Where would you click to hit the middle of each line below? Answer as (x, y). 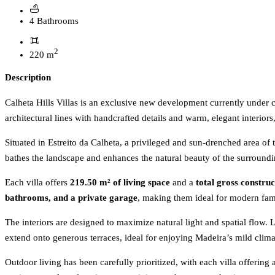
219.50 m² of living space (120, 182)
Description (28, 77)
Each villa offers (37, 182)
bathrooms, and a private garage (71, 197)
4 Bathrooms (54, 21)
